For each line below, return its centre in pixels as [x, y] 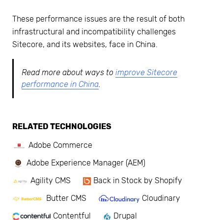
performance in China [60, 84]
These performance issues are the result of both [98, 19]
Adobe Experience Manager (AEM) [86, 163]
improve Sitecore [146, 72]
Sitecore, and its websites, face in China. [85, 44]
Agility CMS [51, 181]
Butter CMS [66, 198]
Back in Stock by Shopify [138, 181]
